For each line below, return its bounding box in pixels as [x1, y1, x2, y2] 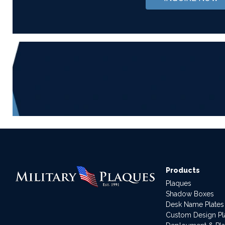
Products [165, 166, 200, 174]
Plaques [165, 179, 191, 187]
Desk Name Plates [165, 200, 224, 208]
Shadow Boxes [165, 189, 214, 198]
